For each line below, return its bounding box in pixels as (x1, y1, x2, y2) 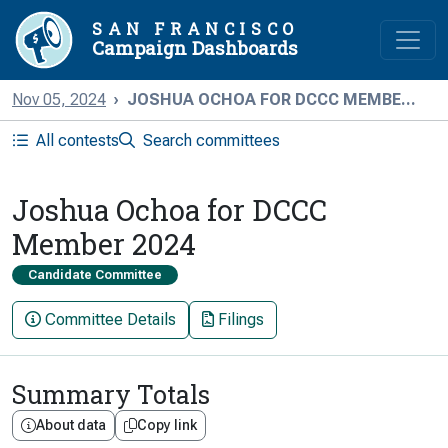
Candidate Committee (28, 268, 162, 282)
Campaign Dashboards (92, 35, 298, 60)
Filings (218, 310, 264, 329)
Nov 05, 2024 (12, 90, 106, 109)
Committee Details (45, 310, 176, 329)
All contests (32, 131, 119, 150)
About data (36, 417, 106, 433)
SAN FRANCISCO (92, 17, 299, 39)
